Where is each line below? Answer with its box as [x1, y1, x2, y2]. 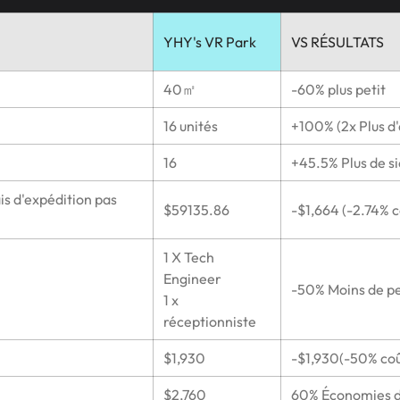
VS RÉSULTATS [290, 33, 384, 52]
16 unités [162, 117, 218, 136]
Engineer [162, 270, 221, 288]
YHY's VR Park [162, 33, 256, 52]
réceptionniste [162, 312, 256, 331]
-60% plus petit [290, 80, 386, 99]
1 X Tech [162, 248, 214, 267]
